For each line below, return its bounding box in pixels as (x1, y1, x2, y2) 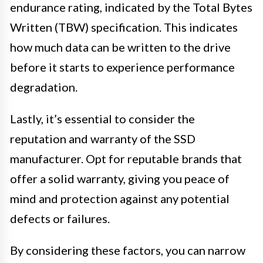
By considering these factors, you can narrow (10, 242, 245, 257)
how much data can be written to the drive (10, 39, 231, 54)
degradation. (10, 79, 77, 94)
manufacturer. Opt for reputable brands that (10, 151, 242, 166)
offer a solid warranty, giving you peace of (10, 171, 230, 186)
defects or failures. (10, 211, 110, 225)
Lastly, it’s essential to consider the (10, 111, 195, 126)
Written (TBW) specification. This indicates (10, 19, 238, 34)
